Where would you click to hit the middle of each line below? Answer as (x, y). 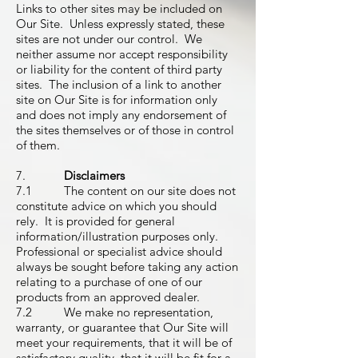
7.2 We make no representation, (115, 312)
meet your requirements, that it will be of (124, 342)
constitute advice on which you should (116, 206)
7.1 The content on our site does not (126, 191)
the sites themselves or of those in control (125, 130)
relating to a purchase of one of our (109, 282)
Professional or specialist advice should (119, 251)
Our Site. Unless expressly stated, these (120, 24)
